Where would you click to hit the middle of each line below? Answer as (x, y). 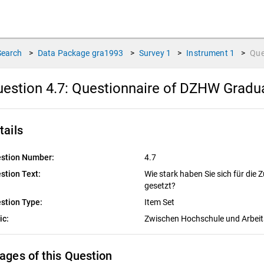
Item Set (160, 202)
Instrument (207, 53)
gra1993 (108, 53)
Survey (151, 53)
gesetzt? (161, 186)
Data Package (64, 53)
